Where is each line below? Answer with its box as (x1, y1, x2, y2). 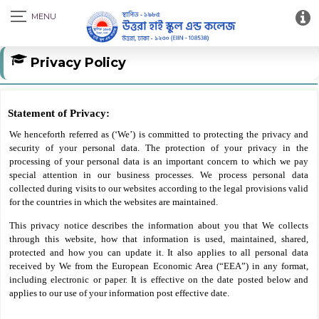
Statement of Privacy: (8, 108, 110, 119)
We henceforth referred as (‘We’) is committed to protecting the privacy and (9, 129, 308, 140)
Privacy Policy (31, 55, 126, 70)
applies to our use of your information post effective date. (9, 288, 229, 298)
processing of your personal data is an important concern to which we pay (9, 156, 308, 167)
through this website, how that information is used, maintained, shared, (9, 234, 308, 244)
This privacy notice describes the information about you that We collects (9, 220, 308, 231)
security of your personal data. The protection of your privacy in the (9, 142, 308, 153)
